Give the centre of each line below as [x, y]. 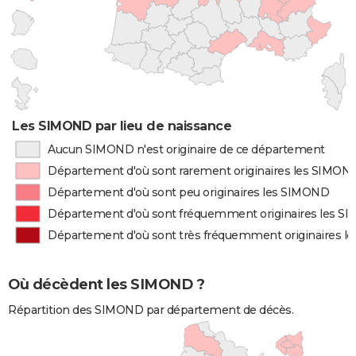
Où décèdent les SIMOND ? [106, 285]
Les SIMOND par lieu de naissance [122, 126]
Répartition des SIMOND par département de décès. [151, 310]
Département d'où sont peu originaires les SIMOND [189, 192]
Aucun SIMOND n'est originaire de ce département [186, 149]
